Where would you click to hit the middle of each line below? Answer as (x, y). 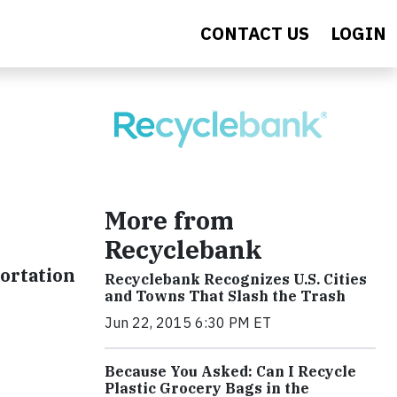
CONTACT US (255, 33)
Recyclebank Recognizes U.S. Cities (236, 279)
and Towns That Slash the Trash (225, 296)
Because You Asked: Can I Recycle (230, 371)
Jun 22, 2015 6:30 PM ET (188, 323)
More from (169, 220)
